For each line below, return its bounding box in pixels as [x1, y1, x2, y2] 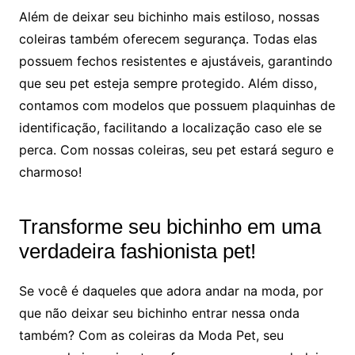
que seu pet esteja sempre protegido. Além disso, [18, 74, 317, 91]
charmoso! [18, 163, 82, 180]
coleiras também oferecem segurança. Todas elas [18, 30, 317, 47]
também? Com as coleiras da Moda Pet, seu [18, 326, 284, 343]
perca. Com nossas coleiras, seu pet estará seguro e [18, 141, 334, 158]
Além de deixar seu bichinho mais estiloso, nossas [18, 8, 319, 25]
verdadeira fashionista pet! [18, 239, 256, 263]
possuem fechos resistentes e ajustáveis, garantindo [18, 52, 333, 69]
